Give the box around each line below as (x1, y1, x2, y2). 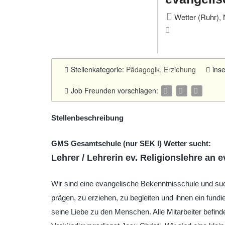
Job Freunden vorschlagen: (71, 85, 160, 95)
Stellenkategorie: (71, 64, 126, 74)
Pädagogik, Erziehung (126, 64, 196, 74)
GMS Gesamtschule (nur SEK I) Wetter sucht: (51, 139, 211, 148)
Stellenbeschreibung (51, 114, 124, 122)
